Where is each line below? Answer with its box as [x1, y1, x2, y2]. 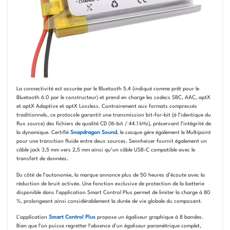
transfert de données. [16, 156, 68, 162]
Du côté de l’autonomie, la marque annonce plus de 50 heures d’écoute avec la [16, 172, 205, 178]
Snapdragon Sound [70, 130, 117, 136]
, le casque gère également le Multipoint [117, 130, 211, 136]
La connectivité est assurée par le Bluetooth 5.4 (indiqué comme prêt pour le [16, 86, 199, 92]
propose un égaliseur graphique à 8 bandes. [95, 215, 203, 220]
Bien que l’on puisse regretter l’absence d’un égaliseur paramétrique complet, [16, 223, 201, 229]
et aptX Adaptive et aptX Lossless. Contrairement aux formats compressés [16, 104, 197, 109]
